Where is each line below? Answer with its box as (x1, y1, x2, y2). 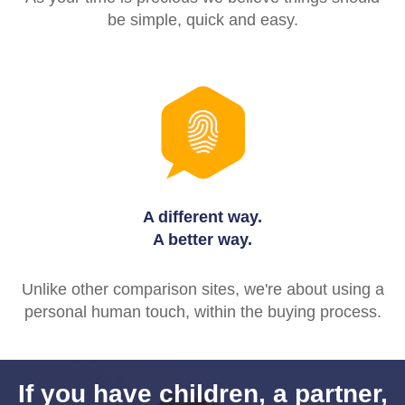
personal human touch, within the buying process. (24, 302, 381, 321)
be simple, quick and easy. (107, 10, 298, 29)
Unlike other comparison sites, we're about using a (21, 279, 384, 298)
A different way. (143, 207, 262, 226)
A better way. (153, 230, 252, 249)
